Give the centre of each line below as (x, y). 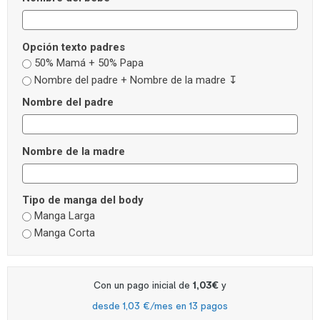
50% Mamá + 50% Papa (89, 62)
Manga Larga (65, 216)
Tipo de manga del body (83, 200)
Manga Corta (65, 233)
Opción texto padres (74, 47)
